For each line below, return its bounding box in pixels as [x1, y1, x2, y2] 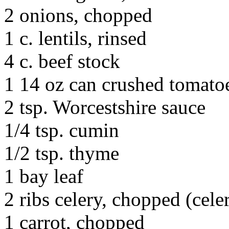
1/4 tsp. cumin [4, 119, 119, 141]
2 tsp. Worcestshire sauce [4, 96, 205, 118]
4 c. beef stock [4, 50, 120, 72]
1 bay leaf [4, 165, 83, 187]
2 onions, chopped [4, 4, 152, 26]
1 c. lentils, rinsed [4, 27, 147, 49]
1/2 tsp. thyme [4, 142, 119, 164]
